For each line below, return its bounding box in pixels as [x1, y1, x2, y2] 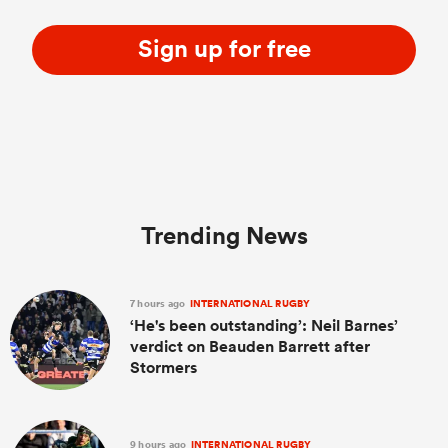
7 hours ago [130, 296, 188, 311]
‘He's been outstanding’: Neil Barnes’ [130, 315, 398, 336]
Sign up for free [137, 33, 311, 63]
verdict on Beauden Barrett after [130, 336, 370, 357]
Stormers [130, 357, 197, 378]
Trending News [140, 220, 308, 250]
